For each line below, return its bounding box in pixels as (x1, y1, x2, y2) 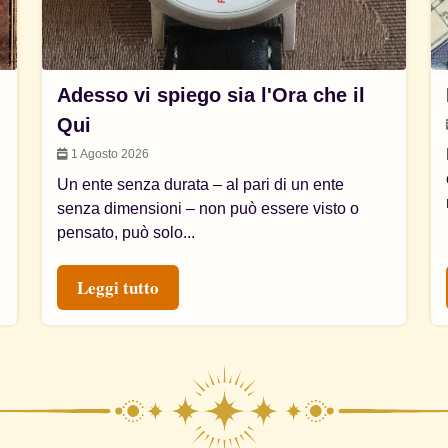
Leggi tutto (77, 275, 160, 300)
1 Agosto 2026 (68, 147, 150, 161)
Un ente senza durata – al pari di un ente (57, 176, 345, 193)
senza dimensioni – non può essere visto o (57, 200, 360, 217)
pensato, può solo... (57, 224, 196, 241)
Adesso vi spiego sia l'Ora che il (57, 84, 366, 106)
